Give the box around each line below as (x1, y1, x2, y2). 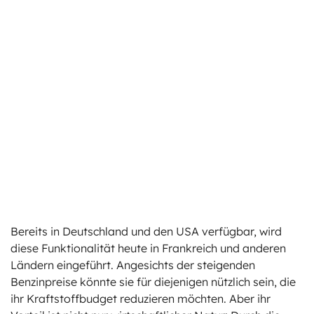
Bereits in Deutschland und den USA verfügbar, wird (11, 224, 282, 238)
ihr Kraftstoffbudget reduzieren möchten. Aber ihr (11, 291, 271, 306)
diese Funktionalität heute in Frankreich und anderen (11, 240, 286, 255)
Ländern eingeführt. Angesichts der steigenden (11, 257, 255, 272)
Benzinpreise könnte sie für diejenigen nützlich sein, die (11, 274, 296, 289)
